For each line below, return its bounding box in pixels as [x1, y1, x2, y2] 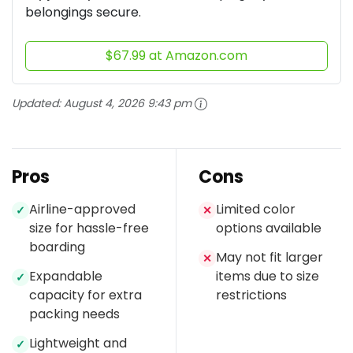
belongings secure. [25, 2, 141, 21]
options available [216, 218, 321, 237]
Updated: [12, 95, 64, 111]
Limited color [216, 199, 295, 218]
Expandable [29, 266, 102, 285]
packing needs [29, 304, 120, 323]
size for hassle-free [29, 218, 149, 237]
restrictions [216, 285, 287, 304]
